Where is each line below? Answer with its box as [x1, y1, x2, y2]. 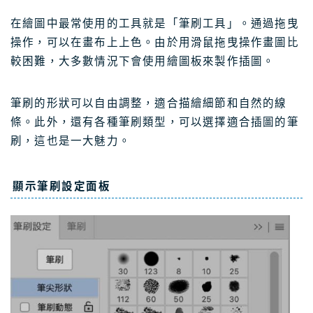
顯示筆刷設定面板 [13, 180, 110, 192]
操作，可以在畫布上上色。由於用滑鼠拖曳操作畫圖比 [10, 36, 299, 48]
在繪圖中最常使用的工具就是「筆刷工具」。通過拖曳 [10, 17, 299, 29]
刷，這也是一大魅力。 [10, 134, 131, 147]
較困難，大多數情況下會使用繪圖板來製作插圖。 [10, 54, 275, 67]
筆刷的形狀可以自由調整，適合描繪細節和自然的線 [10, 96, 287, 109]
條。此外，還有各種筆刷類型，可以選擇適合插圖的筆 [10, 115, 299, 128]
